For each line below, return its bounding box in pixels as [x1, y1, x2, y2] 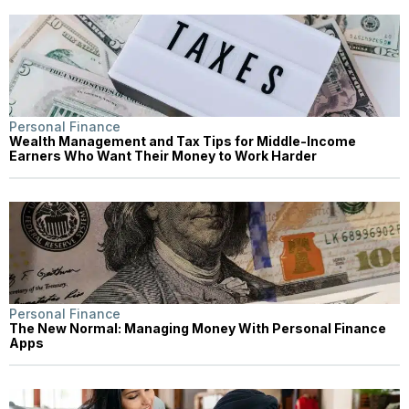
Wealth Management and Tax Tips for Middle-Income [9, 132, 356, 149]
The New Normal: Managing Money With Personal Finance [9, 320, 386, 336]
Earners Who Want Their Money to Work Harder [9, 147, 317, 163]
